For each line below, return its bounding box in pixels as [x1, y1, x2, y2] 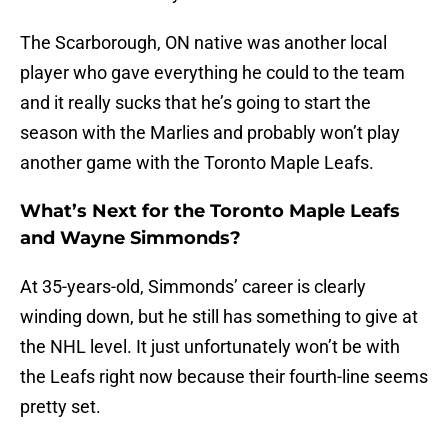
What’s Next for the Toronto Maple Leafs [20, 200, 400, 223]
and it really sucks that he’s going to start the [20, 92, 371, 114]
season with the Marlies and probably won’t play [20, 122, 400, 144]
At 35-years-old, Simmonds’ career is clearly [20, 276, 366, 298]
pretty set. [20, 396, 101, 418]
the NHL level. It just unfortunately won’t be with [20, 336, 400, 358]
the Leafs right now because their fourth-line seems [20, 366, 428, 388]
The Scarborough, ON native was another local [20, 32, 387, 54]
